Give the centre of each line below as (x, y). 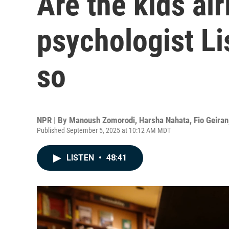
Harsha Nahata (164, 120)
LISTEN (81, 158)
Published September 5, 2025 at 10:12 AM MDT (104, 130)
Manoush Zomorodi (102, 120)
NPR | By (53, 120)
